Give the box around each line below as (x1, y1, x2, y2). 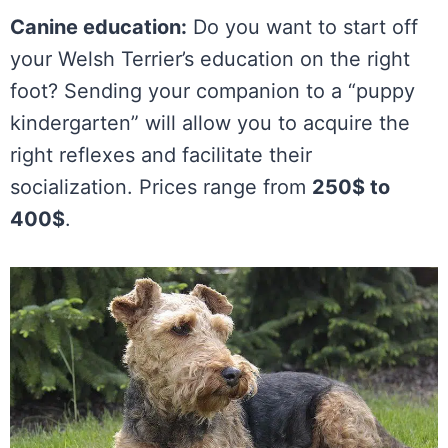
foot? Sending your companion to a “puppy (10, 78, 415, 103)
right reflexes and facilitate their (10, 142, 312, 167)
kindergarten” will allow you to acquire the (10, 110, 410, 135)
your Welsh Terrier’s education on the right (10, 46, 410, 71)
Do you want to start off (187, 14, 418, 39)
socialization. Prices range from (10, 174, 312, 199)
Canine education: (10, 14, 187, 39)
